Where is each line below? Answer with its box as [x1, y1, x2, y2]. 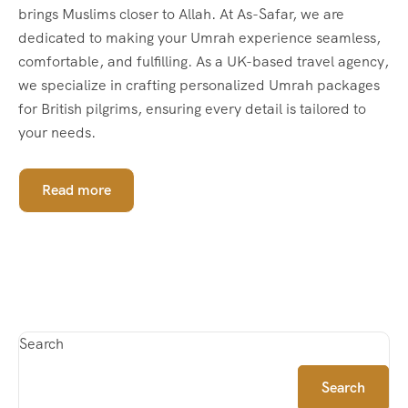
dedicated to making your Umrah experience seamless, [18, 27, 381, 47]
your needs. [18, 122, 96, 142]
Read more [42, 179, 111, 199]
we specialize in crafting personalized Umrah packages [18, 75, 380, 95]
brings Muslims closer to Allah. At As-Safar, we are [18, 4, 344, 24]
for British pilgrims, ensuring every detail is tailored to [18, 98, 366, 118]
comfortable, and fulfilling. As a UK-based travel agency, [18, 51, 389, 71]
